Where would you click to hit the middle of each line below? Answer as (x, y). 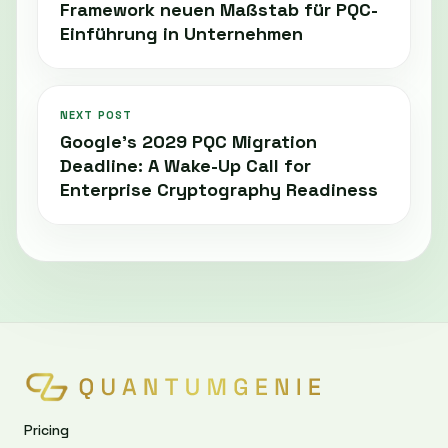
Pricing (46, 430)
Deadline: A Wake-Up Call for (185, 166)
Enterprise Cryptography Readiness (219, 190)
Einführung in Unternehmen (181, 34)
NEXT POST (96, 115)
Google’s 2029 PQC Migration (188, 142)
